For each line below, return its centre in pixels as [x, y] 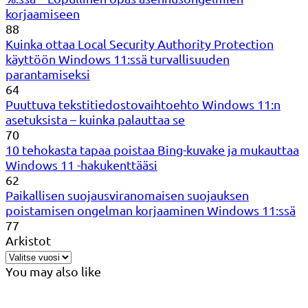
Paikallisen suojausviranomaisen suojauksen [127, 195]
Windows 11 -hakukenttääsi [81, 164]
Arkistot [28, 240]
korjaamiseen [43, 13]
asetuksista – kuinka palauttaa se [95, 119]
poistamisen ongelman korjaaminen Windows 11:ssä [151, 210]
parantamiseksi [48, 74]
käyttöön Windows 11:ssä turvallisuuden [118, 58]
